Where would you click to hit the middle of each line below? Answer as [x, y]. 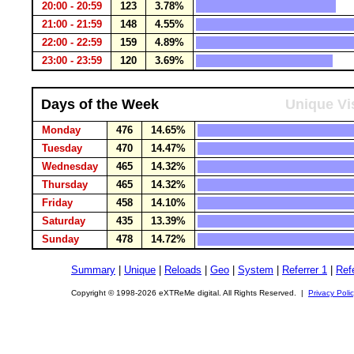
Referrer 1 [305, 270]
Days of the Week [100, 104]
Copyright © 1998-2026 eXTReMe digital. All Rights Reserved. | [190, 293]
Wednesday [70, 166]
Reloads [183, 270]
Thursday [65, 185]
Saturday [64, 221]
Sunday [60, 239]
